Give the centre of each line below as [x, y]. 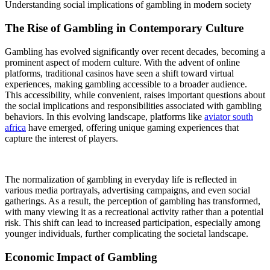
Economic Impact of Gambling [81, 257]
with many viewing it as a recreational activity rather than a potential [134, 212]
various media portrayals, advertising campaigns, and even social [127, 190]
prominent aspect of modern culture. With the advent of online [122, 62]
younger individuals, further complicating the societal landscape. [127, 233]
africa [15, 127]
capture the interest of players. [61, 138]
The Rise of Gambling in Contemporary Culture [124, 28]
